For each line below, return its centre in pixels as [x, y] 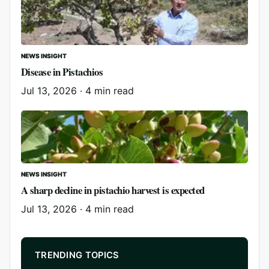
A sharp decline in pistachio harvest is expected [113, 190]
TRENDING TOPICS [77, 255]
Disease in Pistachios [62, 72]
